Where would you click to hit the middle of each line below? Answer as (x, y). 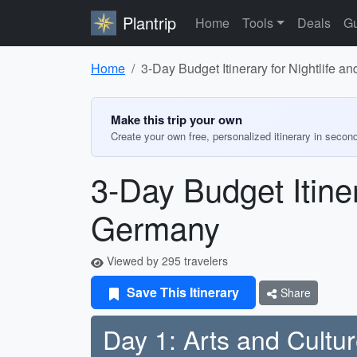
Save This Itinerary (181, 292)
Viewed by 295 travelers (166, 261)
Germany (155, 227)
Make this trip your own (177, 120)
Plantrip (149, 23)
